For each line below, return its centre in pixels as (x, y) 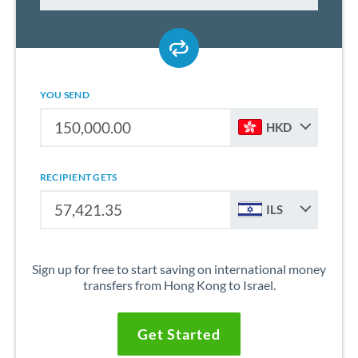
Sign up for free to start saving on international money (179, 268)
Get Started (179, 334)
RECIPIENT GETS (79, 177)
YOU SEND (65, 94)
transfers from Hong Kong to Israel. (179, 284)
